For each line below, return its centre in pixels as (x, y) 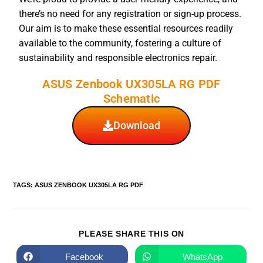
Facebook (84, 257)
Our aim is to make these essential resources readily (126, 29)
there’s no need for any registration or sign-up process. (130, 14)
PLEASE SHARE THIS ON (131, 234)
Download (137, 126)
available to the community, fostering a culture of (120, 43)
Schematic (131, 99)
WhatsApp (202, 257)
